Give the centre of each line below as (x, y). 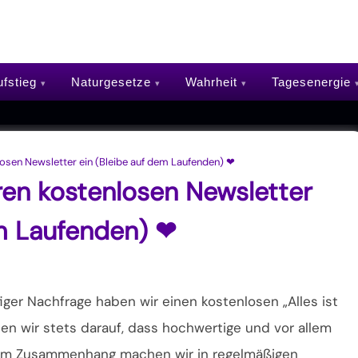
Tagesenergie (311, 82)
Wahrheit (211, 82)
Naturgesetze (111, 82)
